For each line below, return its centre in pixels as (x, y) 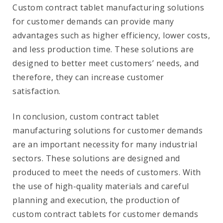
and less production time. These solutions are (103, 49)
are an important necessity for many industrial (105, 144)
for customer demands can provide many (93, 21)
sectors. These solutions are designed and (96, 158)
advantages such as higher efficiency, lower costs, (111, 35)
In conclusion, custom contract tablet (86, 116)
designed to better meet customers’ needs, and (106, 63)
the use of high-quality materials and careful (101, 186)
